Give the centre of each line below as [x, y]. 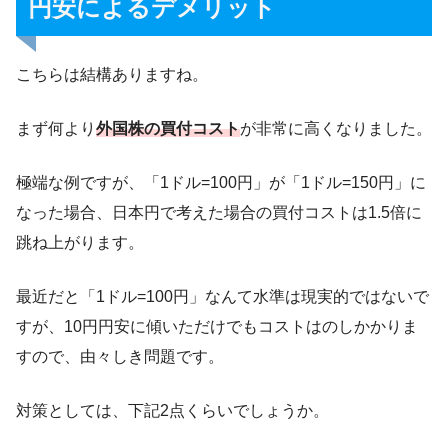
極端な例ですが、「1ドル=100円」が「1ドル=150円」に [221, 183]
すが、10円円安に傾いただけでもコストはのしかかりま [217, 327]
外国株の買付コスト [168, 129]
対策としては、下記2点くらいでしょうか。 [172, 411]
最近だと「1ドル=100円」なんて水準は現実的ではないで [222, 297]
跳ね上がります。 [80, 243]
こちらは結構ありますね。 [112, 75]
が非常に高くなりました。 [336, 129]
